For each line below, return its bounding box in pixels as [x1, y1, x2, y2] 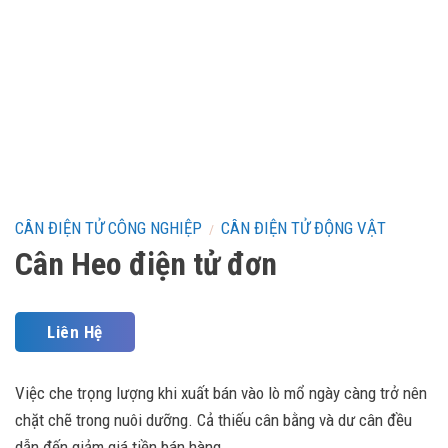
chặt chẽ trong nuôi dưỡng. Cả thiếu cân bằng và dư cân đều [15, 410, 412, 431]
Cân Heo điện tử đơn [15, 245, 277, 284]
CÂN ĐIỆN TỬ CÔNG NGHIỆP [15, 217, 202, 238]
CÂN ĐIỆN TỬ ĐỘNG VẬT [221, 217, 387, 238]
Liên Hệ [47, 321, 103, 342]
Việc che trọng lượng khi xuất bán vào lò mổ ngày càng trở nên [15, 383, 427, 404]
